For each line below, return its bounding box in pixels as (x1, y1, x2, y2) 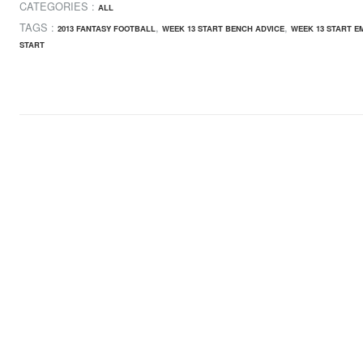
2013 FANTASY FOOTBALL (58, 23, 156, 35)
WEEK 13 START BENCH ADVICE (162, 23, 284, 35)
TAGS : (19, 19, 58, 36)
